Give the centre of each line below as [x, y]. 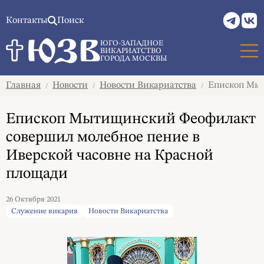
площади [37, 174]
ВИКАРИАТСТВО [131, 51]
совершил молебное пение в [103, 137]
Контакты [27, 21]
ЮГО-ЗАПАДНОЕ [132, 43]
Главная [23, 85]
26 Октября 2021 [33, 199]
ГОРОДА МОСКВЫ [134, 58]
